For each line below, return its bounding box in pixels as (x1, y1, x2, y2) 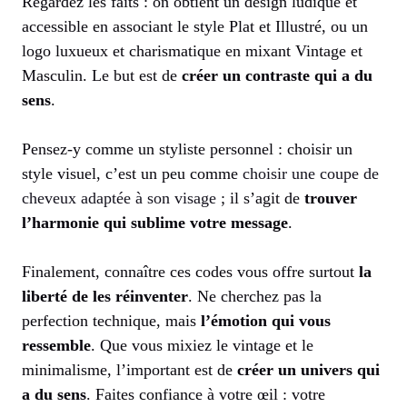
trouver (304, 188, 357, 207)
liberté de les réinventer (22, 286, 188, 305)
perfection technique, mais (22, 311, 201, 330)
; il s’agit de (216, 188, 304, 207)
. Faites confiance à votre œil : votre (86, 384, 325, 403)
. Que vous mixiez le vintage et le (91, 335, 313, 354)
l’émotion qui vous (201, 311, 331, 330)
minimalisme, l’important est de (22, 360, 237, 379)
